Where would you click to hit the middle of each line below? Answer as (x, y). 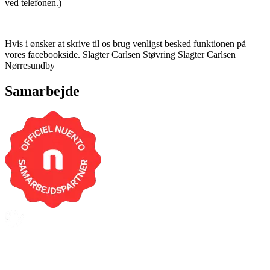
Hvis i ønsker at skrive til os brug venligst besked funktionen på (125, 44)
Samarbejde (42, 91)
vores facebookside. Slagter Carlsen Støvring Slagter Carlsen (120, 55)
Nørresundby (30, 66)
